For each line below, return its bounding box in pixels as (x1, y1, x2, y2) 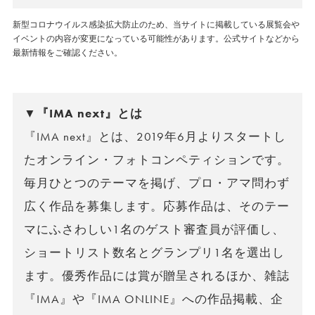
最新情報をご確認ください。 (12, 46, 122, 58)
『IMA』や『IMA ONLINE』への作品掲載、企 (23, 291, 284, 307)
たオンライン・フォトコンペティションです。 (23, 152, 290, 167)
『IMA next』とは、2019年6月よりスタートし (23, 129, 287, 144)
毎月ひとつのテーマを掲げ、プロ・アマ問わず (23, 175, 290, 191)
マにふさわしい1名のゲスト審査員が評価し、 (23, 221, 285, 237)
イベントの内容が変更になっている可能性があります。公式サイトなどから (12, 32, 300, 44)
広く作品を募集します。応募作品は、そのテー (23, 198, 290, 214)
